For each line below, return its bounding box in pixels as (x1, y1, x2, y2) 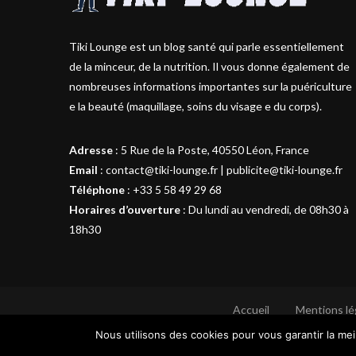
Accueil (232, 302, 269, 316)
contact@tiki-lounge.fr (106, 162, 218, 176)
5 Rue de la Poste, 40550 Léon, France (121, 142, 309, 157)
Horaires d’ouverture (69, 202, 180, 216)
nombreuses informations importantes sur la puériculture (69, 79, 352, 93)
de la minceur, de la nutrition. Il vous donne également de (69, 59, 350, 73)
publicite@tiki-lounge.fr (226, 162, 342, 176)
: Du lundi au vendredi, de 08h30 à (180, 202, 349, 216)
